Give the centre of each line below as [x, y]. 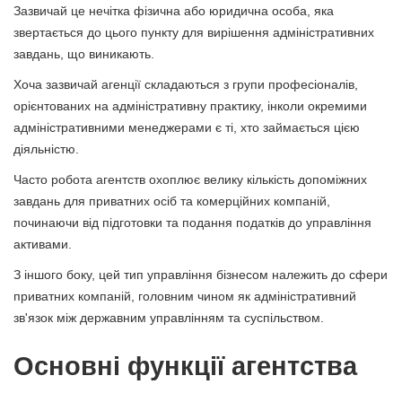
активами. [43, 244]
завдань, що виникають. [84, 53]
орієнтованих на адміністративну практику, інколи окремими [190, 105]
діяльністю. [46, 149]
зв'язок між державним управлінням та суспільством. [169, 317]
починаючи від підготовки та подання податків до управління [192, 222]
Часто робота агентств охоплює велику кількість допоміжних [190, 179]
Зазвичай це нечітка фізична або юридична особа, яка [174, 10]
